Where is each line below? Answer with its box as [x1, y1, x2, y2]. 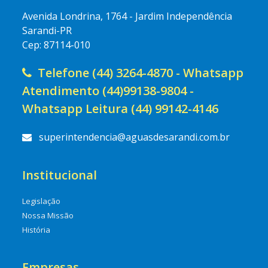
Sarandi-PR [22, 24, 72, 38]
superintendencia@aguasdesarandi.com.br [39, 130, 230, 144]
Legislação [22, 196, 61, 207]
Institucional [22, 167, 98, 184]
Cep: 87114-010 [22, 38, 91, 52]
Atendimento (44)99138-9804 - [22, 83, 194, 99]
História [22, 224, 51, 236]
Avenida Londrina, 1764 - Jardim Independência [22, 10, 233, 23]
